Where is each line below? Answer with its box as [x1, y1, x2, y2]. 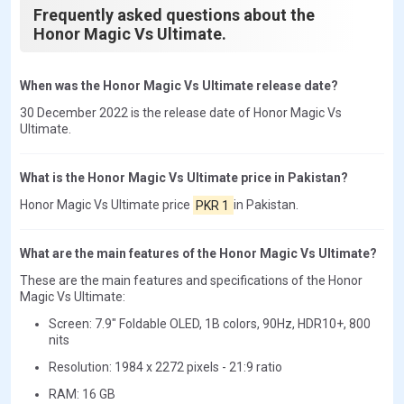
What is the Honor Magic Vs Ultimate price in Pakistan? [20, 170, 348, 186]
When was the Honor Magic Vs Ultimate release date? [20, 78, 338, 94]
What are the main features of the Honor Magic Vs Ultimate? [20, 246, 377, 262]
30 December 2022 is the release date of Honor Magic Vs [20, 106, 342, 121]
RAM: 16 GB [49, 387, 115, 402]
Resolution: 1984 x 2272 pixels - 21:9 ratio [49, 360, 282, 375]
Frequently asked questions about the [33, 5, 315, 25]
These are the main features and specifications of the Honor [20, 273, 363, 289]
